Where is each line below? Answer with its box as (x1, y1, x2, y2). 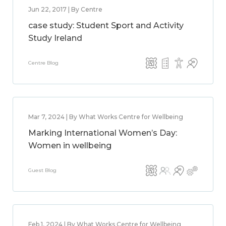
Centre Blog (28, 60, 59, 66)
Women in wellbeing (28, 141, 111, 150)
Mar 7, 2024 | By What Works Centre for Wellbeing (28, 113, 183, 121)
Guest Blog (28, 167, 56, 174)
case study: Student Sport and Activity (28, 21, 184, 30)
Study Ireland (28, 33, 82, 43)
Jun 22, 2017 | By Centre (28, 6, 102, 13)
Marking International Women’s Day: (28, 128, 177, 138)
